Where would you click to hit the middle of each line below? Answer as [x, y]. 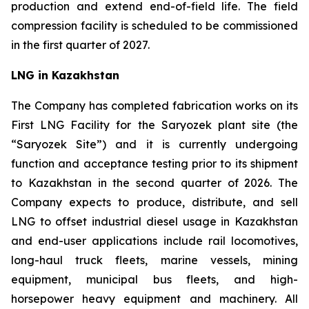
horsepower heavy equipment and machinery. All [154, 299]
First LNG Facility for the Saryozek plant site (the [154, 125]
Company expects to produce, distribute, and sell [154, 202]
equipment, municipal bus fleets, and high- [154, 279]
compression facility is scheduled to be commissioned [154, 26]
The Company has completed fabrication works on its [154, 106]
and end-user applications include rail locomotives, [154, 241]
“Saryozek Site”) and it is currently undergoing [154, 144]
